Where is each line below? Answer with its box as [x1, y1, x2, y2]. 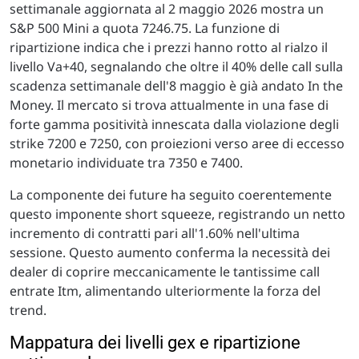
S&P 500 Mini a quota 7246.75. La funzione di [10, 19, 280, 38]
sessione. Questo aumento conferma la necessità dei [10, 244, 330, 262]
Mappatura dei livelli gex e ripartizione [10, 333, 301, 353]
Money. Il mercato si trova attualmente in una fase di [10, 96, 329, 115]
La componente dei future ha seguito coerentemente [10, 186, 332, 204]
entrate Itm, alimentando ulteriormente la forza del [10, 282, 321, 301]
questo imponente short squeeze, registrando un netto [10, 205, 345, 224]
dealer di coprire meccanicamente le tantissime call [10, 263, 320, 281]
